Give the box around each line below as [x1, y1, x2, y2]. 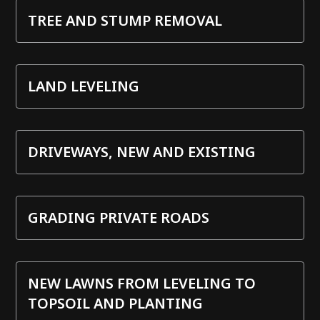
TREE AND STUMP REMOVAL [28, 10, 223, 30]
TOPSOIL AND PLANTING [28, 293, 204, 313]
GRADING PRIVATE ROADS [28, 207, 210, 227]
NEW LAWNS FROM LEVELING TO [28, 273, 256, 293]
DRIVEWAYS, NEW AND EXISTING [28, 141, 256, 161]
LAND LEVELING [28, 76, 140, 96]
